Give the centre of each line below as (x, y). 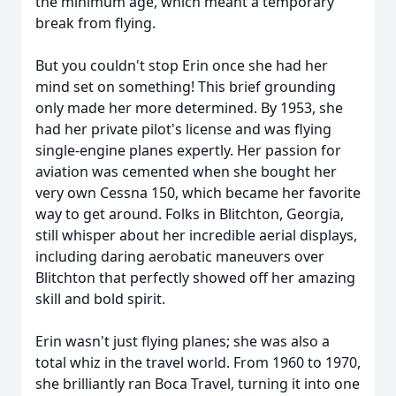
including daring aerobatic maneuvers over (180, 256)
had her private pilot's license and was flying (183, 129)
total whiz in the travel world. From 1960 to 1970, (198, 362)
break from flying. (95, 23)
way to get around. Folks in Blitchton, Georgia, (190, 214)
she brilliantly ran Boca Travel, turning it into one (198, 384)
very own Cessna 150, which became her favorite (198, 193)
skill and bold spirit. (100, 299)
